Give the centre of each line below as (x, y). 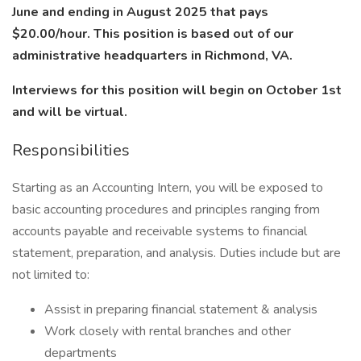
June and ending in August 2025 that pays (140, 12)
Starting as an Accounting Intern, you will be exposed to (168, 188)
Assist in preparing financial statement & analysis (181, 309)
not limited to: (51, 275)
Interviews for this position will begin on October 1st (177, 90)
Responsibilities (71, 150)
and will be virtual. (70, 112)
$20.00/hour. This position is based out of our (153, 34)
